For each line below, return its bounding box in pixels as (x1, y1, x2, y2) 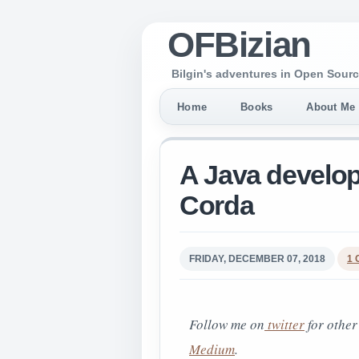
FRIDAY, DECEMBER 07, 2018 (189, 253, 325, 264)
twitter (264, 314, 305, 333)
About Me (306, 100, 356, 113)
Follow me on (189, 314, 264, 333)
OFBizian (167, 25, 311, 64)
